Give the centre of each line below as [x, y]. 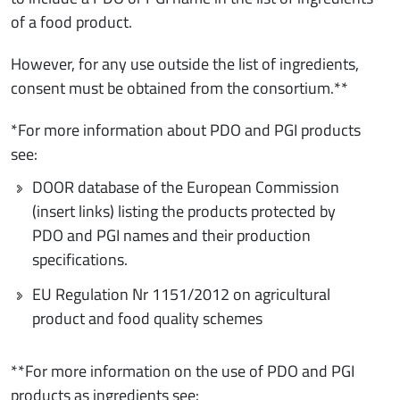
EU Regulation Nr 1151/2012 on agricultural [181, 294]
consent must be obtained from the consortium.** [179, 87]
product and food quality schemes [147, 318]
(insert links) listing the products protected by [184, 211]
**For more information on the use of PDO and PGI [183, 371]
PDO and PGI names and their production [171, 235]
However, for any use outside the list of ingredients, [185, 63]
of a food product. [71, 21]
